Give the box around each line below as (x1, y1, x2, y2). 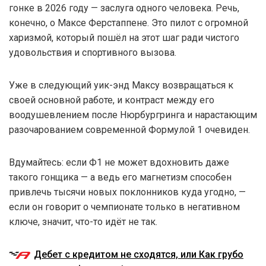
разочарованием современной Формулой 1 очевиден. (9, 123, 250, 135)
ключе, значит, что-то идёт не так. (9, 216, 157, 227)
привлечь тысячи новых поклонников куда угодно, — (9, 186, 246, 198)
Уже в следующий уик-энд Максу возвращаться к (9, 79, 233, 91)
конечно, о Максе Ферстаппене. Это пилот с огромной (9, 17, 248, 28)
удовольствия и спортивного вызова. (9, 46, 176, 58)
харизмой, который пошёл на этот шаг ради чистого (9, 31, 239, 43)
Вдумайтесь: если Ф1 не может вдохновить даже (9, 156, 229, 168)
